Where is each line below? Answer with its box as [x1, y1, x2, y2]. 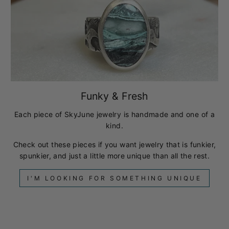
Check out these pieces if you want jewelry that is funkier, [13, 140, 216, 149]
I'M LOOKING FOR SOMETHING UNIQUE [27, 174, 202, 182]
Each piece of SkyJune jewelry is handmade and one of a [14, 110, 215, 119]
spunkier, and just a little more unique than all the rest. [19, 151, 210, 161]
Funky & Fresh [80, 90, 148, 103]
